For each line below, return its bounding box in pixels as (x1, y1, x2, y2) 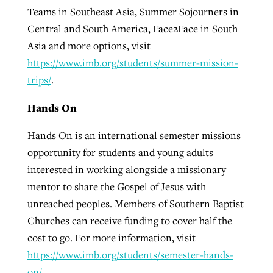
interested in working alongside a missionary (27, 163, 226, 177)
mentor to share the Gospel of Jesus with (27, 180, 206, 194)
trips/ (27, 73, 51, 87)
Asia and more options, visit (27, 38, 151, 52)
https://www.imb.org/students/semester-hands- (27, 248, 233, 262)
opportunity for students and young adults (27, 146, 213, 160)
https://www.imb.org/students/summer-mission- (27, 55, 238, 69)
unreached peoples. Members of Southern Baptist (27, 197, 244, 211)
